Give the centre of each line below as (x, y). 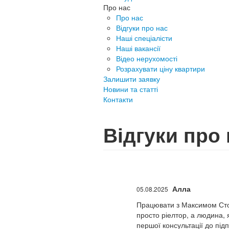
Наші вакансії (138, 48)
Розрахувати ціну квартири (161, 68)
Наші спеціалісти (144, 38)
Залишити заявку (132, 79)
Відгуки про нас (142, 28)
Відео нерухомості (147, 58)
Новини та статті (131, 89)
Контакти (118, 99)
